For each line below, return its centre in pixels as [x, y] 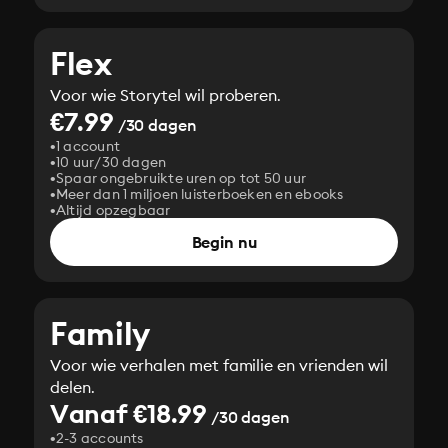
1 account [88, 146]
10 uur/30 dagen [111, 162]
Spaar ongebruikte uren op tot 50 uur [181, 178]
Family [100, 333]
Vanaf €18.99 [128, 413]
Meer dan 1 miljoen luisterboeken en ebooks [200, 194]
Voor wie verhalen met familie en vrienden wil [219, 365]
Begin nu [224, 242]
